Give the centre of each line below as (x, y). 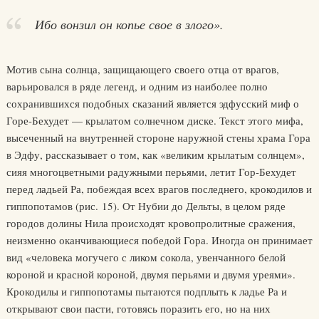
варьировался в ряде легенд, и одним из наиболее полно (137, 86)
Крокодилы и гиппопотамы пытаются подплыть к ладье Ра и (146, 291)
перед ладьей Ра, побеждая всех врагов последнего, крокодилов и (159, 189)
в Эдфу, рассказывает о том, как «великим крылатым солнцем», (155, 155)
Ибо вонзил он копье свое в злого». (129, 24)
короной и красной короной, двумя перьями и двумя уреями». (151, 274)
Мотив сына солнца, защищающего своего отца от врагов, (142, 69)
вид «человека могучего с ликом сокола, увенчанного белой (146, 257)
